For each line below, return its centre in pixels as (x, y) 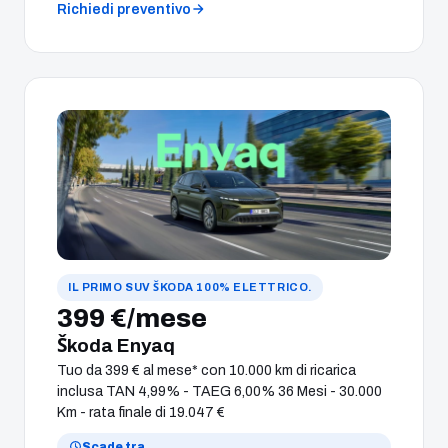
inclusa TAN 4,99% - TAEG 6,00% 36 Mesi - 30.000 (219, 391)
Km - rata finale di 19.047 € (141, 412)
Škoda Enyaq (116, 345)
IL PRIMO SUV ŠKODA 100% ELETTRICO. (190, 286)
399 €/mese (132, 317)
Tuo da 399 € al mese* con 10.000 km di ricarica (206, 370)
